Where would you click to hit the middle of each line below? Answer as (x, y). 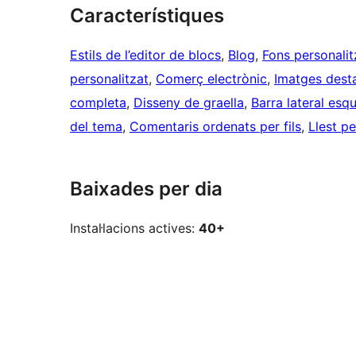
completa (98, 103)
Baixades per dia (146, 189)
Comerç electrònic (211, 79)
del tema (96, 127)
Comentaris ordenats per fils (215, 127)
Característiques (147, 16)
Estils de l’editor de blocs (145, 55)
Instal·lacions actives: (134, 228)
